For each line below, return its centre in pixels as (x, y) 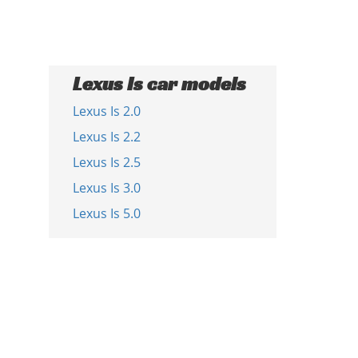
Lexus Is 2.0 (107, 111)
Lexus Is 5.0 (107, 213)
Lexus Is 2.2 (107, 137)
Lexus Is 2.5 (107, 162)
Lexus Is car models (159, 84)
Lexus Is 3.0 (107, 188)
